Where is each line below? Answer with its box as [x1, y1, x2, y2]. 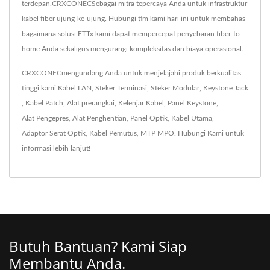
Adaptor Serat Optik [22, 130, 86, 137]
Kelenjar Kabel [118, 99, 164, 107]
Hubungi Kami [178, 130, 224, 137]
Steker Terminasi [95, 84, 147, 92]
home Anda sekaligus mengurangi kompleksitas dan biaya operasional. [22, 45, 243, 53]
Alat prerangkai [67, 99, 115, 107]
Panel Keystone [168, 99, 216, 107]
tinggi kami [22, 84, 58, 92]
